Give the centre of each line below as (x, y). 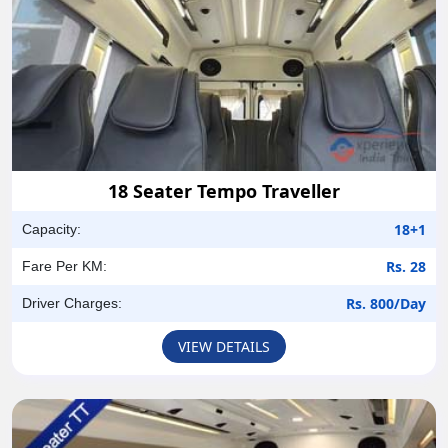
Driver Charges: (72, 302)
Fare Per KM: (64, 265)
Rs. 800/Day (386, 303)
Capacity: (51, 228)
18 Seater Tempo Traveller (224, 190)
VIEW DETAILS (224, 346)
